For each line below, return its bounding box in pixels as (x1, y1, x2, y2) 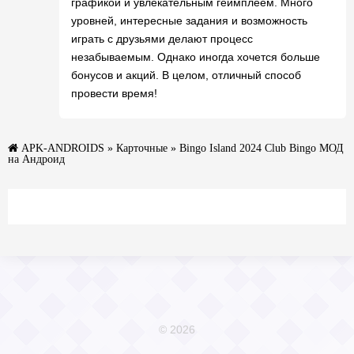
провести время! (71, 87, 157, 100)
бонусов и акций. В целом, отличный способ (71, 69, 301, 81)
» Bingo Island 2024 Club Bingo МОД (168, 142, 344, 153)
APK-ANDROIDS (21, 142, 104, 153)
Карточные (116, 142, 168, 153)
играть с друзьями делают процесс (71, 32, 253, 45)
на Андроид (8, 153, 65, 164)
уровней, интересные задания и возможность (71, 14, 307, 27)
